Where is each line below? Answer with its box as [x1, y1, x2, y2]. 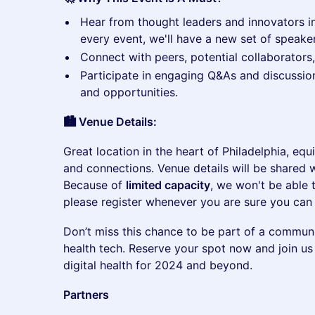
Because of [63, 178, 126, 192]
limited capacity [126, 178, 210, 192]
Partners [63, 288, 109, 302]
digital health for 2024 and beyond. [63, 258, 252, 272]
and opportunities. [80, 85, 178, 99]
